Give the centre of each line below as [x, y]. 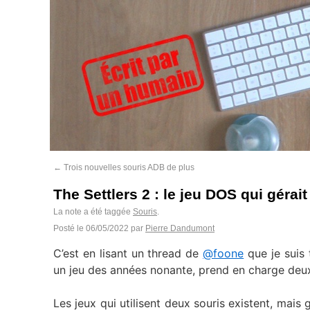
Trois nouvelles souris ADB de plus [128, 167]
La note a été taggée [93, 212]
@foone [224, 253]
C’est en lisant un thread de [128, 253]
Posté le [69, 228]
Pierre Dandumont [180, 228]
